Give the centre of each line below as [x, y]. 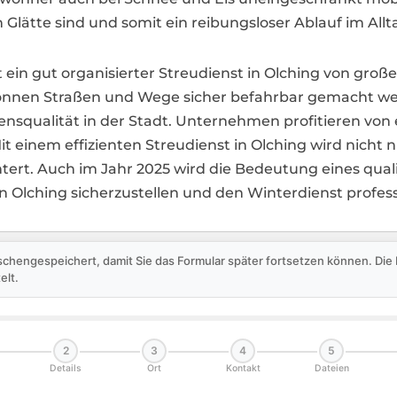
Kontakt [243, 368]
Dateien [331, 368]
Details [66, 368]
